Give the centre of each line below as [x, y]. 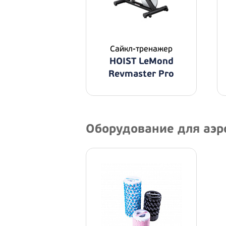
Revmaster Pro [141, 74]
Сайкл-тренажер [141, 49]
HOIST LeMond [141, 61]
